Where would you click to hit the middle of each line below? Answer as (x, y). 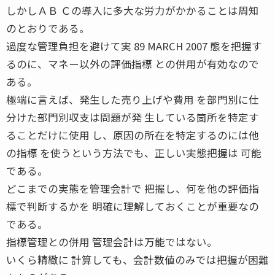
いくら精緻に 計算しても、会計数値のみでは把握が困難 (137, 259)
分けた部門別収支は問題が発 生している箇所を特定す (133, 117)
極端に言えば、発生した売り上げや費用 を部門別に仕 (133, 99)
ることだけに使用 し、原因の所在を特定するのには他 (133, 135)
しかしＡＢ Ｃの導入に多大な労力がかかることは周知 (133, 10)
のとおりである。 (48, 28)
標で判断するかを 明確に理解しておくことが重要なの (133, 206)
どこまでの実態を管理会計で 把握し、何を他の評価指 (133, 188)
